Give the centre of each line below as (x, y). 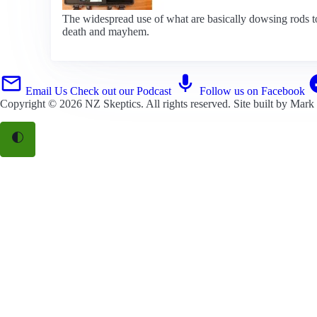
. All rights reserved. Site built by (215, 103)
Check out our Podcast (121, 91)
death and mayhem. (106, 31)
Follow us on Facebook (252, 91)
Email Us (46, 91)
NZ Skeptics (113, 103)
